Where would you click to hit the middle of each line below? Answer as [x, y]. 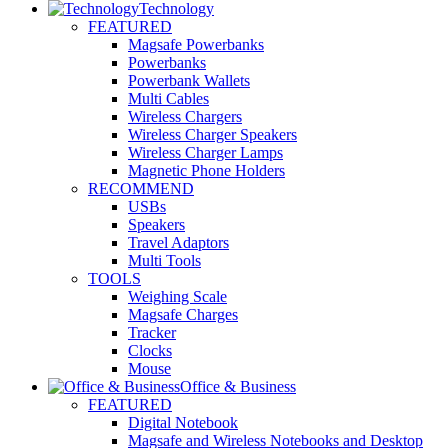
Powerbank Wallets [189, 80]
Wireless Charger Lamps [205, 152]
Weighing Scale [177, 296]
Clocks [150, 350]
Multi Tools [164, 260]
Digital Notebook [183, 422]
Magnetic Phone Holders [206, 170]
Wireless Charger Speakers [212, 134]
